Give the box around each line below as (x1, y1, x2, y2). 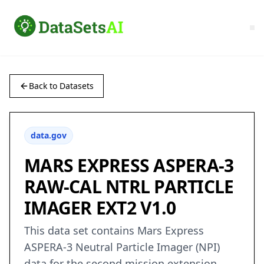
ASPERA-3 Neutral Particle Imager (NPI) (24, 240, 220, 255)
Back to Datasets (29, 80, 94, 92)
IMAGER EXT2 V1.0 (24, 196, 176, 220)
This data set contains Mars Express (24, 223, 204, 238)
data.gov (31, 130, 67, 141)
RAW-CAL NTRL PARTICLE (24, 174, 234, 199)
